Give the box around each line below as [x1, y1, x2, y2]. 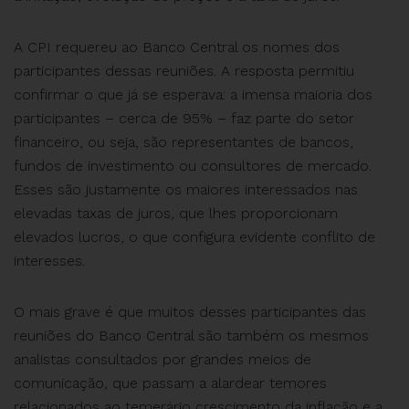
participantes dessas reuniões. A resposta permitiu [14, 62, 354, 80]
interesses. [14, 252, 85, 270]
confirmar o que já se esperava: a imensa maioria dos [14, 86, 372, 104]
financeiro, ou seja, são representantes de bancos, [14, 133, 353, 152]
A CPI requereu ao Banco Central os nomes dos [14, 38, 340, 57]
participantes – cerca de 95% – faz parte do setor [14, 110, 354, 128]
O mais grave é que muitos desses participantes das [14, 303, 366, 321]
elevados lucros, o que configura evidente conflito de [14, 228, 375, 246]
